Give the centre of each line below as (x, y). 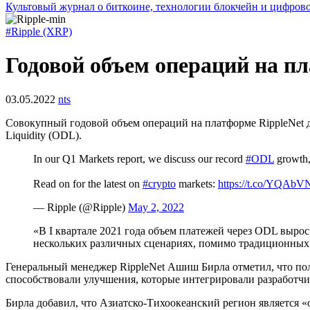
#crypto (159, 183)
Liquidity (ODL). (44, 135)
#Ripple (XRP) (39, 31)
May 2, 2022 (156, 207)
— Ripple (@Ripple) (81, 207)
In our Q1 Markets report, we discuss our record (139, 158)
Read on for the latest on (88, 183)
